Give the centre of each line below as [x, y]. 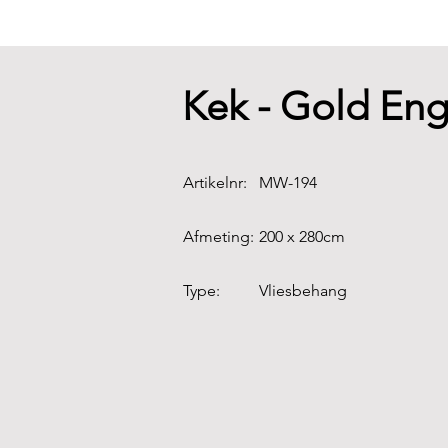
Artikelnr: [215, 182]
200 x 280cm [302, 236]
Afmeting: [218, 236]
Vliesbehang [303, 290]
